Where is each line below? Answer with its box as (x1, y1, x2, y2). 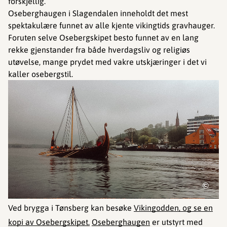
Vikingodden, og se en (134, 203, 213, 213)
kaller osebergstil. (8, 69, 73, 79)
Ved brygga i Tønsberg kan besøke (8, 203, 134, 213)
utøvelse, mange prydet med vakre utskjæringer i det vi (8, 57, 207, 66)
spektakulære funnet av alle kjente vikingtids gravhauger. (8, 20, 215, 30)
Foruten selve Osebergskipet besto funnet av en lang (8, 32, 199, 42)
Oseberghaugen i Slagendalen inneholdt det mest (8, 8, 188, 18)
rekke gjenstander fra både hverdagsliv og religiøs (8, 45, 190, 54)
